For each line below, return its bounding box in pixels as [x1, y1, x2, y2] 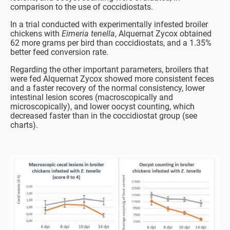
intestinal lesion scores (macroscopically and [10, 92, 173, 103]
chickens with [10, 29, 62, 39]
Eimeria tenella [62, 29, 115, 39]
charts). [10, 120, 38, 130]
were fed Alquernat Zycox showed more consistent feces [10, 74, 214, 84]
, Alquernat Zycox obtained [115, 29, 212, 39]
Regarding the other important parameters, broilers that [10, 65, 208, 75]
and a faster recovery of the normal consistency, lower [10, 83, 205, 93]
